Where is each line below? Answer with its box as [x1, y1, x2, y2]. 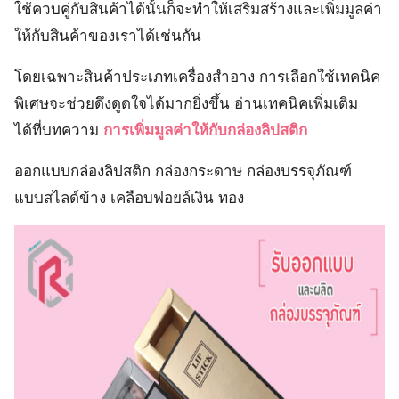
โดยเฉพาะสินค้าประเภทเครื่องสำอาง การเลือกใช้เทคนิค [14, 68, 380, 86]
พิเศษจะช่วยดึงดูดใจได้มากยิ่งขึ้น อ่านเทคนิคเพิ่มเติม [14, 94, 358, 113]
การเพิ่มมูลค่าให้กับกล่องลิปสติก [103, 121, 307, 140]
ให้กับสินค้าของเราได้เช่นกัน [14, 27, 201, 45]
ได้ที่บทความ [14, 121, 103, 140]
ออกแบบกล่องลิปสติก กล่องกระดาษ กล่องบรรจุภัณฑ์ [14, 162, 352, 181]
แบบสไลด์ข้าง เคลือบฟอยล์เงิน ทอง [14, 189, 244, 208]
